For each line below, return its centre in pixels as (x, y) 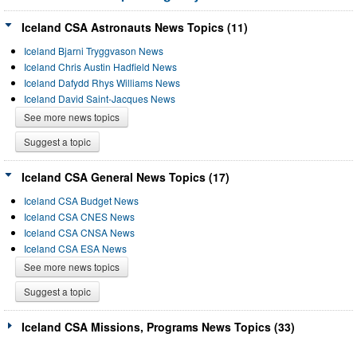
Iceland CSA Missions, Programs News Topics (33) (158, 326)
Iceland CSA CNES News (79, 216)
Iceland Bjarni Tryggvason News (94, 50)
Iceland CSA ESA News (75, 248)
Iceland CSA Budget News (81, 200)
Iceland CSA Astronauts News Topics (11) (135, 27)
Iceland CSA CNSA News (79, 232)
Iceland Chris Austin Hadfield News (100, 66)
